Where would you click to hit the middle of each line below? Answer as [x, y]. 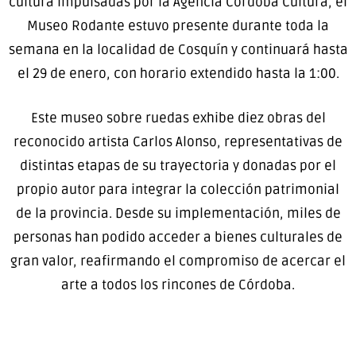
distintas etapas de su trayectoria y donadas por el [178, 165]
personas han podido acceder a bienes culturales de [178, 237]
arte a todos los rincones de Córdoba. [178, 284]
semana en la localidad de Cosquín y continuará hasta [178, 50]
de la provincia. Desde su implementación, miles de [178, 213]
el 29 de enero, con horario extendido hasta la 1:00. [178, 74]
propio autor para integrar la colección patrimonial [178, 189]
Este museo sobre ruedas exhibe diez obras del [178, 118]
